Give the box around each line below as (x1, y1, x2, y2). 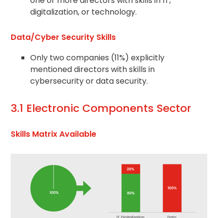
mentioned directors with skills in (30, 64, 155, 75)
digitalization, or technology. (30, 6, 137, 18)
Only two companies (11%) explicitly (30, 52, 165, 64)
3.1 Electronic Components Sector (11, 101, 192, 116)
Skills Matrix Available (11, 128, 97, 140)
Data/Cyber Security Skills (11, 32, 116, 43)
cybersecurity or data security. (30, 75, 148, 87)
